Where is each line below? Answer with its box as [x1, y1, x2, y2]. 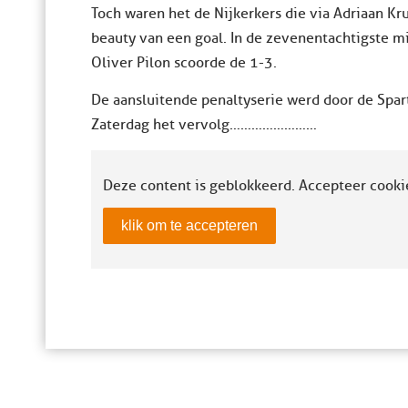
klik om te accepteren [121, 218, 258, 234]
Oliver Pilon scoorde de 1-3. [91, 54, 277, 73]
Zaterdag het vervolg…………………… [91, 115, 317, 134]
